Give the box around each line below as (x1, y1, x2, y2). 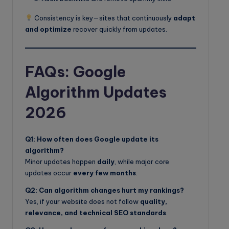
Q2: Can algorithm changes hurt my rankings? (25, 186, 184, 195)
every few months (73, 169, 136, 177)
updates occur (25, 169, 73, 177)
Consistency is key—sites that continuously (32, 13, 173, 22)
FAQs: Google (25, 62, 126, 82)
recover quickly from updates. (72, 25, 167, 33)
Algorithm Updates (25, 83, 167, 102)
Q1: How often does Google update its (25, 135, 158, 144)
